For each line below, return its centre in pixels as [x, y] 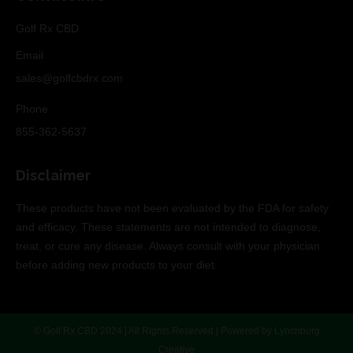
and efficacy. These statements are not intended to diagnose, [168, 227]
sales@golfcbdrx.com [69, 78]
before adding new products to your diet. [117, 265]
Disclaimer [53, 175]
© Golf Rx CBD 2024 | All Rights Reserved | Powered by [154, 331]
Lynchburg [297, 331]
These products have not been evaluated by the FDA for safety [172, 208]
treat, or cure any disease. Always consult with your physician [168, 246]
